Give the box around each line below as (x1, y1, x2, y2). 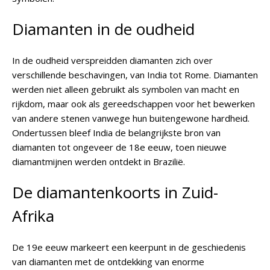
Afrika (12, 205, 54, 227)
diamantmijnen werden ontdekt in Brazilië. (12, 155, 185, 168)
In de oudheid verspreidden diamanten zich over (12, 54, 213, 66)
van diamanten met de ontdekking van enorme (12, 256, 204, 268)
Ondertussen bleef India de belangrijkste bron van (12, 127, 221, 139)
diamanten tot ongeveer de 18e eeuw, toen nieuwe (12, 141, 227, 153)
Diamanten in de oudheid (12, 18, 195, 40)
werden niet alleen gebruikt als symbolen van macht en (12, 83, 239, 95)
